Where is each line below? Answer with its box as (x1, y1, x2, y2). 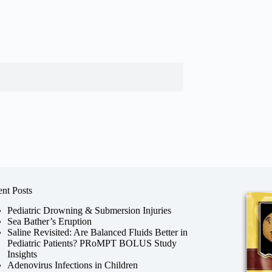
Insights (7, 248, 37, 259)
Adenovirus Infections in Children (7, 259, 138, 270)
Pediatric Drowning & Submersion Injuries (7, 205, 171, 216)
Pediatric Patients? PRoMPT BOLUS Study (7, 237, 177, 248)
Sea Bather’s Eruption (7, 216, 92, 226)
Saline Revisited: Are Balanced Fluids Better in (7, 226, 188, 237)
